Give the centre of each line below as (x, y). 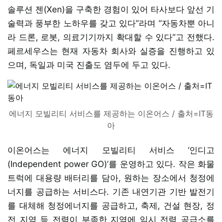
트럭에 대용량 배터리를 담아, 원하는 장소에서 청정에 (111, 178)
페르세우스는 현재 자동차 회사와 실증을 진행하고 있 (111, 51)
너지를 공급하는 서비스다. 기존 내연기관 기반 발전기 (111, 192)
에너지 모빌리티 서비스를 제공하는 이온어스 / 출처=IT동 (111, 113)
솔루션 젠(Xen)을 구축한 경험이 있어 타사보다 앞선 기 (111, 9)
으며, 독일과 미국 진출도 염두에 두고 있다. (89, 65)
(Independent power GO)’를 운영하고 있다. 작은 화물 (111, 164)
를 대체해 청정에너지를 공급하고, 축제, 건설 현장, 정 (111, 205)
